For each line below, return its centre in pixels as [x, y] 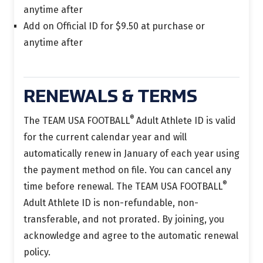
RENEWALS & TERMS [110, 97]
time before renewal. [70, 186]
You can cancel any [190, 170]
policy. [37, 252]
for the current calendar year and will [105, 137]
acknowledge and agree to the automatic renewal [131, 236]
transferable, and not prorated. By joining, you [124, 219]
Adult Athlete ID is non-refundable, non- [111, 203]
